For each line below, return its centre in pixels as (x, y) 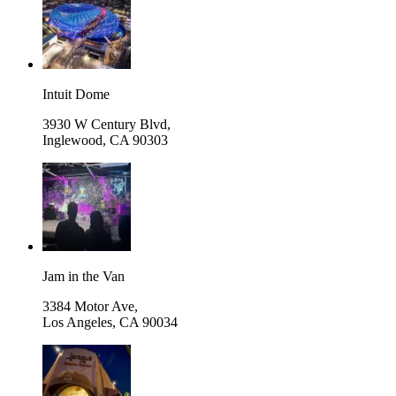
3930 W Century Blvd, (107, 124)
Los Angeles (77, 322)
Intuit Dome (76, 94)
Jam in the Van (84, 276)
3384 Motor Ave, (90, 306)
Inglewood (72, 140)
